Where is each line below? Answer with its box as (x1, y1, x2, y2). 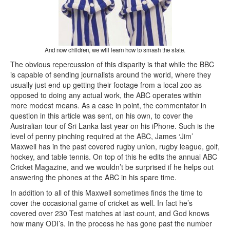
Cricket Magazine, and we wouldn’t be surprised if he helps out (10, 162, 214, 172)
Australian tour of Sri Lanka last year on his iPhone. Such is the (10, 121, 215, 131)
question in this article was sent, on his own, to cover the (10, 110, 193, 121)
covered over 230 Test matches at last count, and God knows (10, 208, 209, 219)
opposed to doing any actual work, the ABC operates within (10, 90, 202, 101)
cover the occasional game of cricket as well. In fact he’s (10, 198, 193, 208)
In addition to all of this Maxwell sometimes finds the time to (10, 187, 203, 198)
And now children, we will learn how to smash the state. (45, 46, 185, 54)
